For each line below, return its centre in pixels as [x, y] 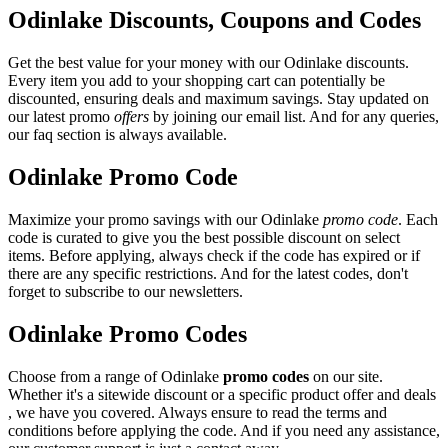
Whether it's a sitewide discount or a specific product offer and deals [222, 394]
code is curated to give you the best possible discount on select [204, 237]
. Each [418, 219]
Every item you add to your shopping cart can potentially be [196, 81]
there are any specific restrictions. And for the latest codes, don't [208, 273]
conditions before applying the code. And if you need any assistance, [224, 430]
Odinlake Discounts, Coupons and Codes [214, 20]
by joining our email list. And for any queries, [294, 117]
